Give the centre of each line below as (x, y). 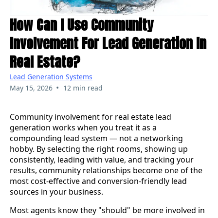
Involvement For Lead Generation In (108, 44)
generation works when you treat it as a (83, 128)
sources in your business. (56, 192)
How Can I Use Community (82, 25)
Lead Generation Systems (51, 77)
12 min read (83, 88)
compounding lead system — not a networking (96, 138)
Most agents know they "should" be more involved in (107, 210)
